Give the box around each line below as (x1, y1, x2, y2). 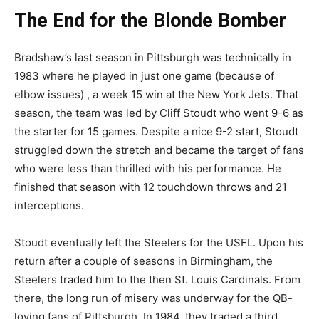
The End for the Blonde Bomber (14, 9, 286, 32)
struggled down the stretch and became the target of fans (14, 142, 304, 157)
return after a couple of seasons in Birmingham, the (14, 253, 273, 268)
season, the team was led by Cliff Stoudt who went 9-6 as (14, 105, 303, 120)
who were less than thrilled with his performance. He (14, 161, 281, 175)
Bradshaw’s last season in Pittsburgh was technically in (14, 50, 291, 64)
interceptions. (14, 198, 84, 212)
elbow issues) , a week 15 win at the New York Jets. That (14, 87, 298, 101)
